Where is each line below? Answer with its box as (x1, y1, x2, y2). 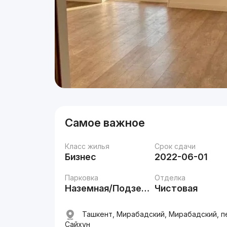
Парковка (65, 173, 99, 182)
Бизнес (65, 152, 97, 162)
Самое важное (65, 116, 145, 129)
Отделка (155, 173, 186, 182)
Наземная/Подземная (141, 183, 150, 194)
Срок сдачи (155, 142, 196, 150)
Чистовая (155, 183, 198, 194)
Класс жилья (65, 142, 110, 150)
